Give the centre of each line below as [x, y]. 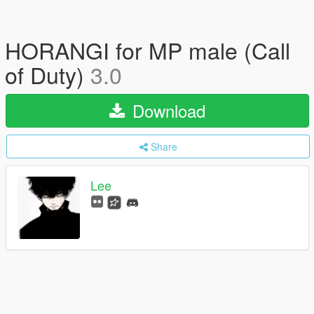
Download [166, 110]
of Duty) [48, 74]
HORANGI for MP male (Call [148, 50]
